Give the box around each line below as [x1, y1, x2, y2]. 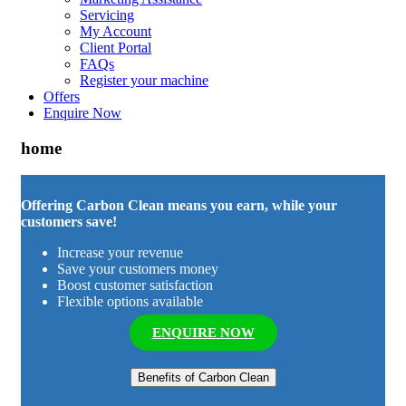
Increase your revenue [57, 245, 183, 261]
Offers [43, 89, 80, 104]
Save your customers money [57, 261, 218, 277]
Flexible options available [57, 294, 203, 310]
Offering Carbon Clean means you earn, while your [21, 198, 337, 214]
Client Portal [80, 40, 151, 55]
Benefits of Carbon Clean [137, 371, 269, 385]
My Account [80, 24, 151, 39]
